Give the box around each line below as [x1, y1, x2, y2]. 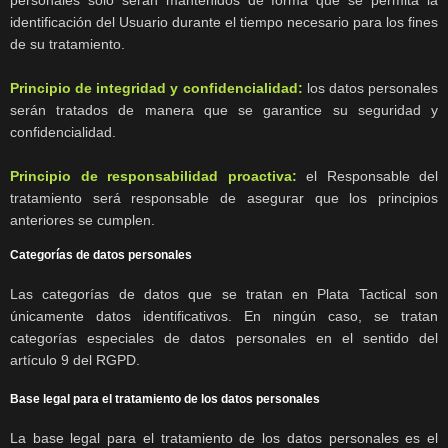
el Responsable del [296, 168, 438, 185]
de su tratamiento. [10, 36, 125, 53]
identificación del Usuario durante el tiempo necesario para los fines [10, 14, 438, 31]
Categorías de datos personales [10, 248, 192, 263]
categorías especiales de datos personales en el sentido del [10, 330, 438, 347]
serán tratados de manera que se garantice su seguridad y [10, 102, 438, 119]
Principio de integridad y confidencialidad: [10, 80, 303, 97]
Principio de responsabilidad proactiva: [10, 168, 297, 185]
